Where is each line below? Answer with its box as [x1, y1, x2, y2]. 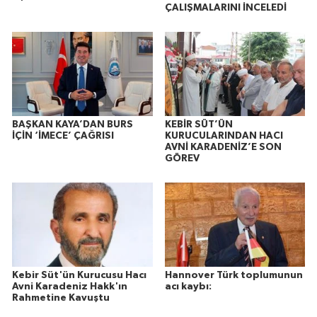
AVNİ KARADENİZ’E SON [164, 142, 282, 153]
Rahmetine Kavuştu [12, 292, 110, 303]
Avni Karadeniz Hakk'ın [12, 281, 127, 292]
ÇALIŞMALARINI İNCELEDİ [164, 3, 287, 13]
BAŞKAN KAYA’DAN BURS [12, 120, 133, 130]
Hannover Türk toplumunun [164, 270, 303, 280]
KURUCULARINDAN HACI [164, 131, 283, 142]
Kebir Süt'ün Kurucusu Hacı [12, 270, 146, 280]
